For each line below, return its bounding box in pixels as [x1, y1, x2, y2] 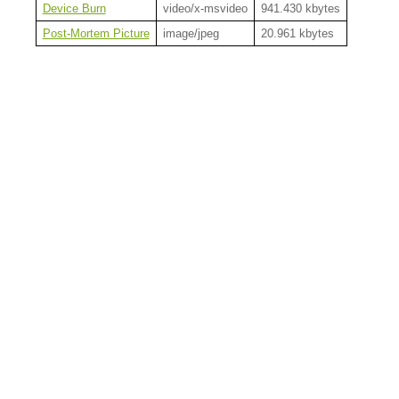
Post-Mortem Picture [42, 26, 150, 40]
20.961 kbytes [260, 26, 334, 40]
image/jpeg [162, 26, 219, 40]
